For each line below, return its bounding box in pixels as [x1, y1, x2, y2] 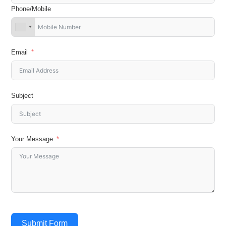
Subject [11, 91, 34, 99]
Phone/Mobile [11, 5, 51, 13]
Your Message [11, 135, 53, 143]
